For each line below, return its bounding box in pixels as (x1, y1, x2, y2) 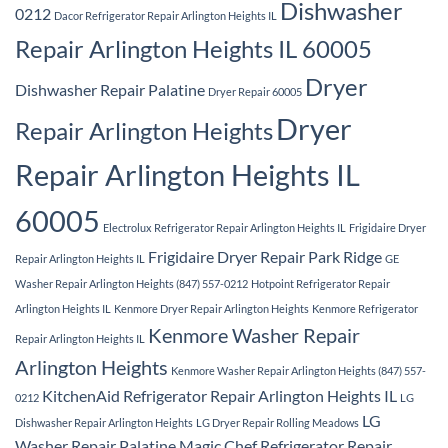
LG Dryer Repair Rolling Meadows (196, 416, 359, 430)
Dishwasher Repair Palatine (15, 80, 205, 100)
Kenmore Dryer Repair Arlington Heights (114, 302, 309, 316)
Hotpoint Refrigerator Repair (251, 277, 390, 291)
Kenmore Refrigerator (312, 302, 418, 316)
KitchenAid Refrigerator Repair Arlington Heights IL (42, 386, 397, 406)
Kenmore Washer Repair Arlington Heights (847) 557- (171, 364, 426, 378)
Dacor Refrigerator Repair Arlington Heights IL (54, 9, 277, 23)
